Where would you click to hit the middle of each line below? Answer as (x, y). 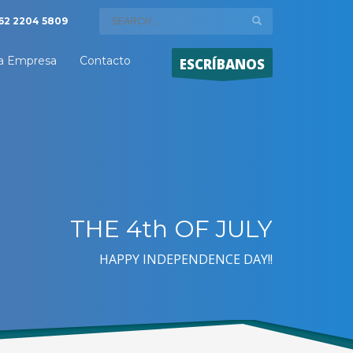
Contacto (106, 61)
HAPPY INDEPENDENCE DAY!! (186, 259)
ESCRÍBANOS (223, 64)
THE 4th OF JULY (171, 229)
